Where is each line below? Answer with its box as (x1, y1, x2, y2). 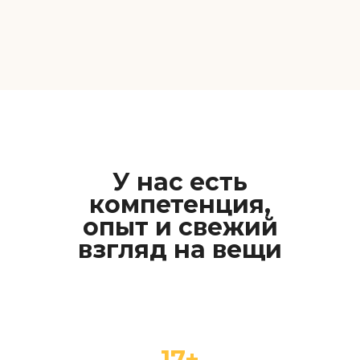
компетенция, (89, 190, 271, 219)
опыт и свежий (82, 212, 278, 242)
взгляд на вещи (78, 235, 282, 264)
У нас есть (112, 167, 247, 197)
